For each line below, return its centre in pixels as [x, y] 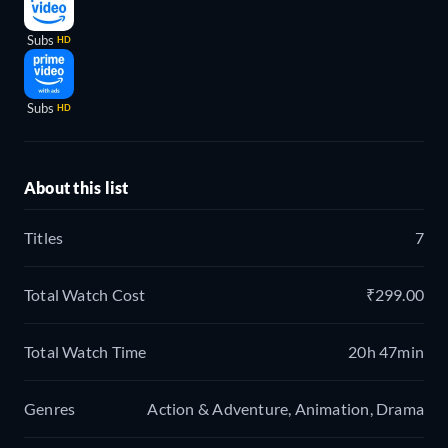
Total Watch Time [85, 351]
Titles [44, 237]
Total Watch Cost [85, 294]
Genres [50, 408]
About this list [76, 187]
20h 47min [386, 351]
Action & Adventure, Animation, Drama [285, 408]
